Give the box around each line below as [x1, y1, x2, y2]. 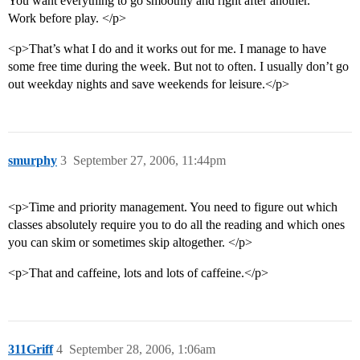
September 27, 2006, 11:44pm [73, 153, 226, 168]
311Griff [8, 342, 53, 357]
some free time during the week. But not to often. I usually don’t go [8, 59, 349, 74]
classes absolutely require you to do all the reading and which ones [8, 218, 345, 232]
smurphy [8, 153, 57, 168]
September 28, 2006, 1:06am [69, 342, 215, 357]
